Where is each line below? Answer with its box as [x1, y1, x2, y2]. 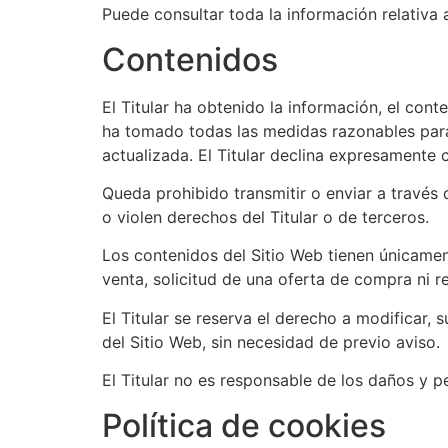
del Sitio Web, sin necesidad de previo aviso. [102, 331, 440, 352]
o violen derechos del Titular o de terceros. [102, 207, 429, 228]
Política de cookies [102, 405, 386, 445]
